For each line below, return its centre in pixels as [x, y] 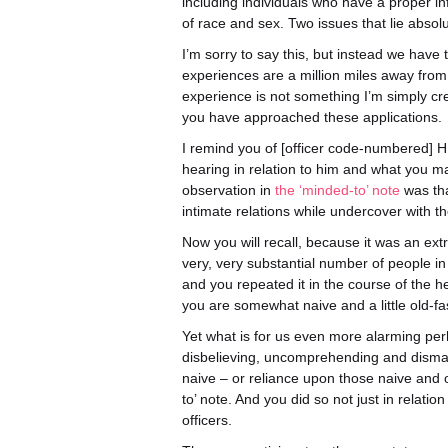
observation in [228, 190]
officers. [207, 420]
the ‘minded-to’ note [337, 190]
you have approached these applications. [312, 117]
